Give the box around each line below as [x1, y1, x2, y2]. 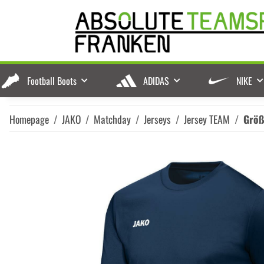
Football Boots [27, 73, 77, 88]
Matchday [94, 111, 131, 127]
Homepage [9, 111, 49, 127]
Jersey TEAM [184, 111, 230, 127]
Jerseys [144, 111, 171, 127]
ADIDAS [143, 73, 170, 88]
